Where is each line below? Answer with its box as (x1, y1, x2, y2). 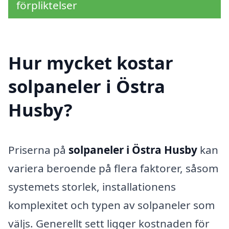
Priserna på (8, 143, 68, 157)
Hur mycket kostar (8, 51, 173, 75)
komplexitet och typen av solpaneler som (8, 198, 215, 213)
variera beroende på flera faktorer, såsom (8, 161, 218, 176)
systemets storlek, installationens (8, 179, 176, 194)
